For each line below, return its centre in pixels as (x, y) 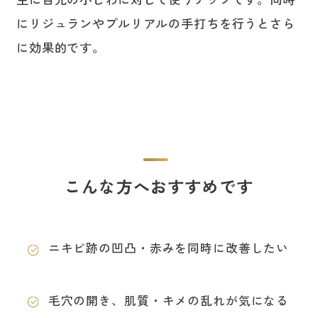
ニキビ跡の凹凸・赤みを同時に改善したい (169, 248)
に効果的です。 (60, 48)
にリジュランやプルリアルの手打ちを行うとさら (155, 23)
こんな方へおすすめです (159, 186)
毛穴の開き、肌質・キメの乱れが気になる (169, 300)
